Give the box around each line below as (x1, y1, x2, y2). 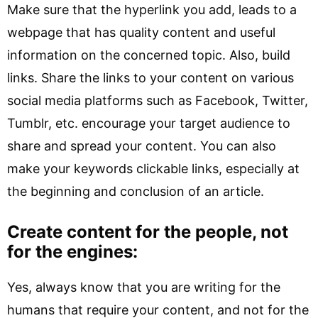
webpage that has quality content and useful (7, 25, 275, 40)
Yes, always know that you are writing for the (7, 280, 280, 295)
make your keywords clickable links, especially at (7, 161, 300, 176)
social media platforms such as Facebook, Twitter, (7, 93, 308, 108)
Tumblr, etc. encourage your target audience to (7, 116, 290, 131)
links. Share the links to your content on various (7, 70, 294, 85)
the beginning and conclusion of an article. (7, 184, 264, 199)
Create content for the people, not (7, 221, 288, 242)
